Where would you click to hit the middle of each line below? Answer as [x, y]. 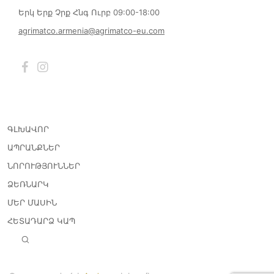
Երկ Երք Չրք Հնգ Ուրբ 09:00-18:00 [89, 12]
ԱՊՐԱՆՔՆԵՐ [34, 147]
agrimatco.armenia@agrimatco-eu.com [91, 31]
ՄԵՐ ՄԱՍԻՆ [32, 202]
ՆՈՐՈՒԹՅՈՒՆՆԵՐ [44, 166]
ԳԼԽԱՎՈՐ [28, 129]
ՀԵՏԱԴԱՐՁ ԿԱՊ [41, 221]
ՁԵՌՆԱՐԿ [28, 184]
